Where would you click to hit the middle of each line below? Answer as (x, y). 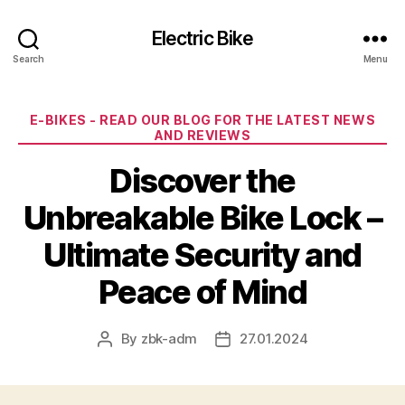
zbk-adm (169, 338)
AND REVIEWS (202, 135)
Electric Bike (202, 38)
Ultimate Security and (202, 254)
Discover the (202, 180)
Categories (242, 116)
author (124, 359)
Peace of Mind (202, 292)
